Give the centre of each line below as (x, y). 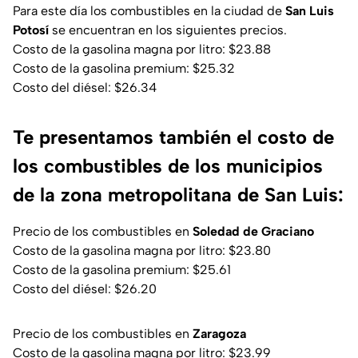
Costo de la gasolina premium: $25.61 (122, 270)
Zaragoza (219, 334)
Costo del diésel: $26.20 (85, 289)
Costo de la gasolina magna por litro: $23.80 (142, 251)
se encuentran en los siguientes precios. (168, 30)
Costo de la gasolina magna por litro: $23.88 (142, 50)
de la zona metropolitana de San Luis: (178, 195)
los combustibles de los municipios (168, 166)
